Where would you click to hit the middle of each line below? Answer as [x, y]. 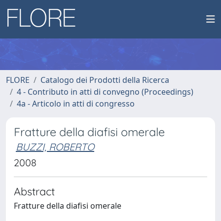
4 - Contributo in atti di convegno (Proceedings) [105, 92]
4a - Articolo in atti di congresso [76, 104]
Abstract [34, 191]
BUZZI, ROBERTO [55, 147]
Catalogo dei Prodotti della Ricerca [105, 80]
